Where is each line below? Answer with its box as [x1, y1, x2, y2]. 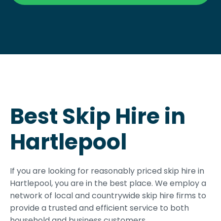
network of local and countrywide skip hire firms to [10, 190, 206, 202]
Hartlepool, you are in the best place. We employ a [10, 178, 206, 189]
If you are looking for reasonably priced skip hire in [10, 165, 204, 177]
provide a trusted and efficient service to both [10, 202, 189, 214]
